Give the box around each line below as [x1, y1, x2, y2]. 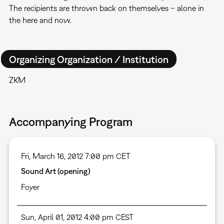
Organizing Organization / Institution [8, 53, 168, 65]
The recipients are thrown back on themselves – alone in [8, 3, 204, 13]
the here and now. [8, 15, 71, 25]
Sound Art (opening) [20, 166, 90, 176]
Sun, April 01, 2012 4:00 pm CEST [20, 212, 133, 222]
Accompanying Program [8, 114, 132, 129]
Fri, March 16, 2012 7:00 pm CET [20, 151, 130, 161]
